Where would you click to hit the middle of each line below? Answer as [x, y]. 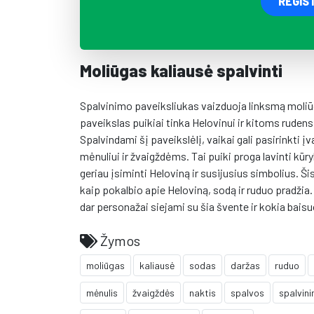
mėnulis [102, 292]
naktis [203, 292]
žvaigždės [153, 292]
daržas [245, 265]
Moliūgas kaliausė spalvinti [181, 70]
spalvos [247, 292]
